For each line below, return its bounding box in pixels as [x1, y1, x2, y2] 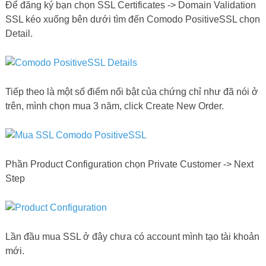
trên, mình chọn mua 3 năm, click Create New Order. [5, 101, 224, 112]
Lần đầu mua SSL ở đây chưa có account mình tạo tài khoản [5, 232, 259, 242]
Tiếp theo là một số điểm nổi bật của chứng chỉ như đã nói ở [5, 87, 258, 97]
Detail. [5, 28, 33, 39]
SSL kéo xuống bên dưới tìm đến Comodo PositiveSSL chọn [5, 14, 260, 25]
